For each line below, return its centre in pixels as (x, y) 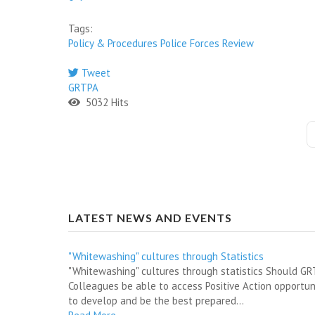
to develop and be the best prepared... (156, 301)
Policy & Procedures (113, 43)
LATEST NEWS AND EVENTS (150, 218)
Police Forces (190, 43)
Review (238, 43)
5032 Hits (104, 102)
